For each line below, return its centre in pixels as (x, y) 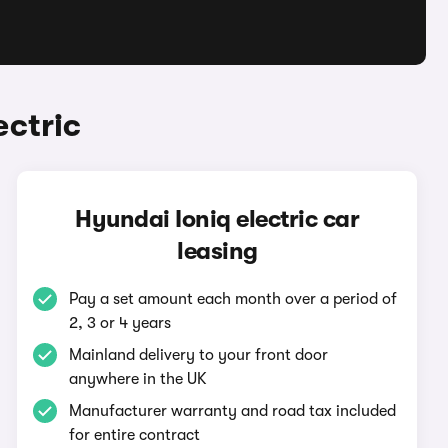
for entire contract (135, 435)
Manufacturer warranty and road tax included (233, 411)
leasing (217, 251)
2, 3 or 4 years (120, 323)
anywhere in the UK (138, 379)
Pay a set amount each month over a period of (233, 299)
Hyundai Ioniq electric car (217, 219)
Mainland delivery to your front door (199, 355)
